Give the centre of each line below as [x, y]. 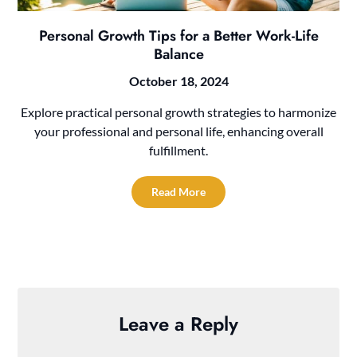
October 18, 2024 [178, 81]
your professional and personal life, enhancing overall [178, 131]
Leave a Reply [178, 324]
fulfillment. [178, 151]
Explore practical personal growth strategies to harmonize [178, 112]
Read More [178, 192]
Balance [178, 55]
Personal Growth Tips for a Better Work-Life [178, 36]
